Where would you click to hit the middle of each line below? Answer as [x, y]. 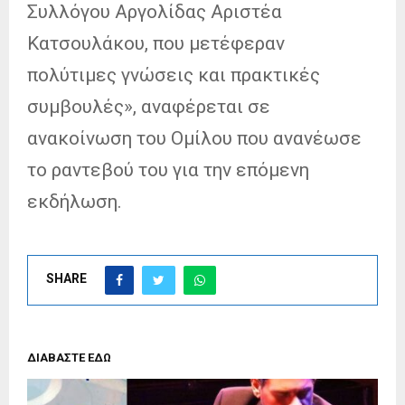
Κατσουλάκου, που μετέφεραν [156, 43]
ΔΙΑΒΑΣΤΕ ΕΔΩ [69, 357]
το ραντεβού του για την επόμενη [168, 170]
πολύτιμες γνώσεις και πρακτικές [174, 75]
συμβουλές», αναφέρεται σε [149, 106]
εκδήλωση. [75, 201]
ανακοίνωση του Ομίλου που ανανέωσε [194, 138]
